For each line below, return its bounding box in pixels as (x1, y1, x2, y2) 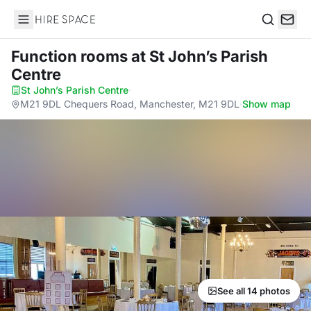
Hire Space (13, 19, 71, 33)
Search (260, 26, 296, 41)
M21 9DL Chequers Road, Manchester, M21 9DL (20, 98, 239, 110)
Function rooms (11, 47, 131, 65)
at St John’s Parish (131, 47, 268, 65)
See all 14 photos (217, 285, 290, 296)
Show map (242, 98, 291, 110)
